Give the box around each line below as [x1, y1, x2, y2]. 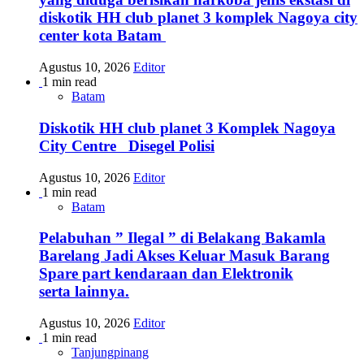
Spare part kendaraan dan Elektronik [39, 265, 293, 283]
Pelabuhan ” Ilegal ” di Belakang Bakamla [39, 229, 326, 247]
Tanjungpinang [71, 345, 149, 360]
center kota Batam [39, 27, 166, 45]
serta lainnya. [39, 283, 129, 301]
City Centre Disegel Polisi [39, 136, 214, 154]
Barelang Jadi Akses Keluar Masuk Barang [39, 247, 330, 265]
